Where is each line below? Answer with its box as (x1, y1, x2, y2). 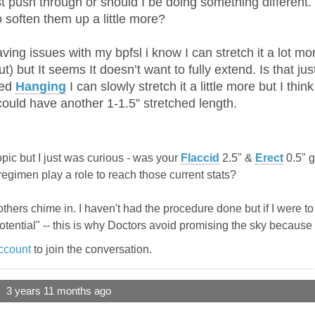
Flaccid (181, 152, 219, 165)
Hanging (15, 79, 66, 94)
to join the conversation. (31, 243, 152, 256)
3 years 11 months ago (6, 285, 111, 297)
